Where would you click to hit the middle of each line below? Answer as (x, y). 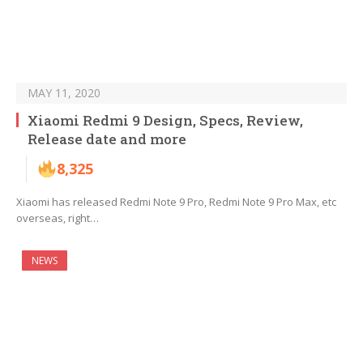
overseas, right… (58, 218)
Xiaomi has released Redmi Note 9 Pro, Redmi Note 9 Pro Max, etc (176, 202)
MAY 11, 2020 (64, 93)
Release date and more (107, 139)
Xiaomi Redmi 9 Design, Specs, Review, (165, 121)
